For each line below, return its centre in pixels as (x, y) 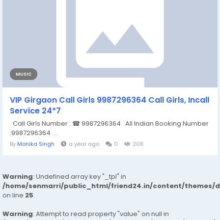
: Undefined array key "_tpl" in (80, 177)
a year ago (84, 144)
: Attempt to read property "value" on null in (101, 214)
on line (14, 195)
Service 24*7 (35, 111)
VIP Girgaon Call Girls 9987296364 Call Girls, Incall (110, 100)
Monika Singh (36, 144)
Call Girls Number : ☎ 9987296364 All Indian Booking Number (109, 124)
